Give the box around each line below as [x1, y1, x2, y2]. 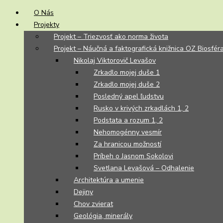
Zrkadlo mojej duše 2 [94, 80, 160, 89]
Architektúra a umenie [74, 175, 144, 185]
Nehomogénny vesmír [94, 127, 162, 137]
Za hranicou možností [94, 139, 161, 149]
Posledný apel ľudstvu [94, 92, 164, 101]
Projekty [34, 20, 59, 29]
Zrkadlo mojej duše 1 [94, 68, 160, 77]
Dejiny [74, 187, 93, 197]
